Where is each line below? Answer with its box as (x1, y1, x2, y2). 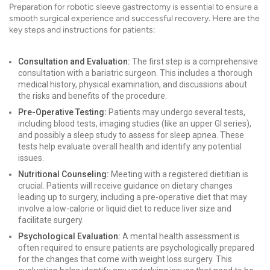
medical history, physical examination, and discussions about (18, 80, 247, 89)
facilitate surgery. (18, 215, 84, 225)
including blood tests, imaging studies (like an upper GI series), (18, 119, 251, 128)
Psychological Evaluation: (18, 231, 121, 241)
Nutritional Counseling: (18, 169, 109, 179)
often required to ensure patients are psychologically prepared (18, 243, 254, 253)
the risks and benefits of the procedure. (18, 91, 167, 101)
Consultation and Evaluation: (18, 57, 130, 66)
